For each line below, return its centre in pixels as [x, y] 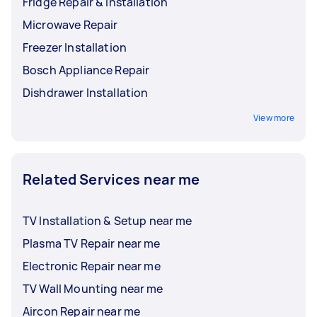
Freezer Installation [75, 47]
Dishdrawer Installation [86, 92]
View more [273, 117]
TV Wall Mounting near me [93, 288]
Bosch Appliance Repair [86, 70]
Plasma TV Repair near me [92, 243]
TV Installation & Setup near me [108, 220]
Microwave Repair [70, 24]
